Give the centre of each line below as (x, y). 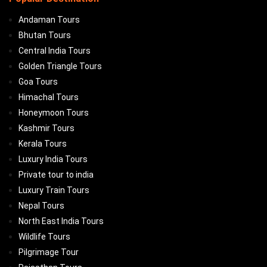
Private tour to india (56, 175)
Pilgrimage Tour (49, 252)
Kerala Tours (43, 144)
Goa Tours (38, 82)
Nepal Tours (41, 206)
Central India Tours (55, 51)
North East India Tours (61, 221)
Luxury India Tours (53, 159)
